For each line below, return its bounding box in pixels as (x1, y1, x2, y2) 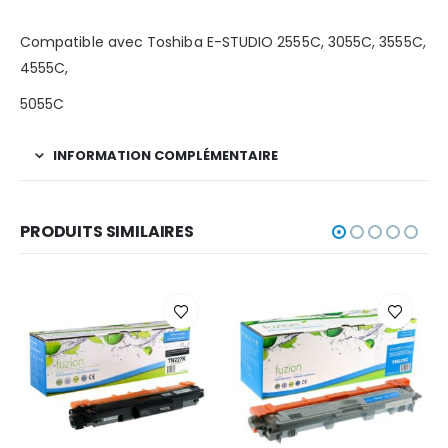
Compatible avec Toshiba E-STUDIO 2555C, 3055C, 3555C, (20, 31, 426, 52)
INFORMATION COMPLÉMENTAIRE (53, 145, 278, 165)
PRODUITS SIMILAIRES (20, 219, 194, 243)
